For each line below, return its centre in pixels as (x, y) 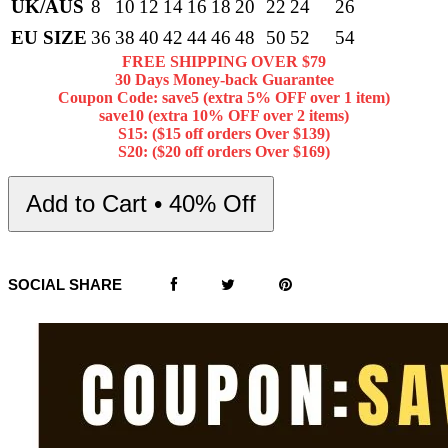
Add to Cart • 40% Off (141, 204)
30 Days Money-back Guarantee (224, 80)
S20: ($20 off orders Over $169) (224, 152)
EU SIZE (49, 38)
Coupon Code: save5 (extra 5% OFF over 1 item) (224, 98)
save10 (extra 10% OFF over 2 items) (224, 116)
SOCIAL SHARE (65, 285)
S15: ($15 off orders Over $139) (224, 134)
